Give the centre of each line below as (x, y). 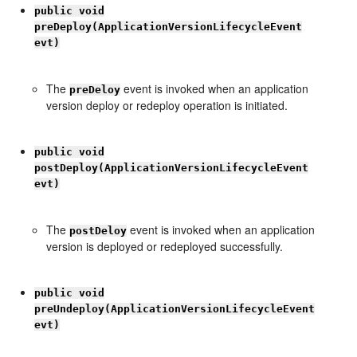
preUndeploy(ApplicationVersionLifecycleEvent (175, 309)
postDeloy (98, 231)
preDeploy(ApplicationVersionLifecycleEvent (169, 27)
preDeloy (95, 90)
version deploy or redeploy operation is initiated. (167, 105)
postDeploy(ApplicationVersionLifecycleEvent (172, 168)
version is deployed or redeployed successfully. (165, 246)
